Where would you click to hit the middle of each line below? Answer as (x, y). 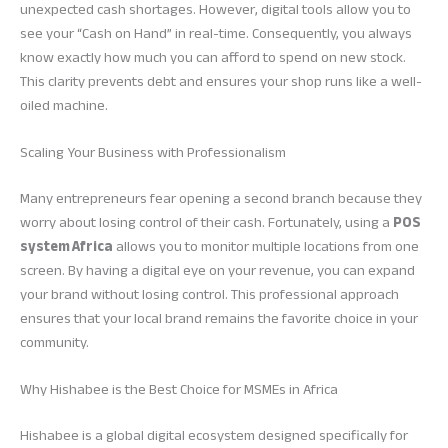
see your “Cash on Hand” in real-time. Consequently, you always (216, 33)
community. (54, 342)
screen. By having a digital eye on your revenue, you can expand (217, 270)
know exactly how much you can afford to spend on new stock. (213, 57)
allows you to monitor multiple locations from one (266, 246)
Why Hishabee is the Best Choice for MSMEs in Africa (179, 390)
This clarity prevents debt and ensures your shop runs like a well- (221, 81)
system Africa (66, 246)
